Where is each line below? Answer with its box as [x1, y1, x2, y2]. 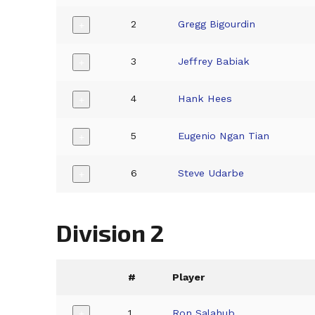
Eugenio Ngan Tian [178, 130, 270, 142]
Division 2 [56, 217, 164, 247]
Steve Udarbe [178, 167, 245, 179]
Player [172, 271, 205, 283]
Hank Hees [178, 93, 233, 105]
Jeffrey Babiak [178, 56, 250, 67]
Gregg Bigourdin [178, 18, 256, 30]
